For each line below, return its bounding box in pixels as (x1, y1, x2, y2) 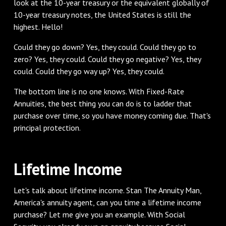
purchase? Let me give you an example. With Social (13, 209, 185, 219)
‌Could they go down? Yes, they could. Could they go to (13, 41, 196, 52)
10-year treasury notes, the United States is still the (13, 9, 191, 20)
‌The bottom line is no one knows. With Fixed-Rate (13, 86, 184, 96)
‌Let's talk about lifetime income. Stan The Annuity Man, (13, 185, 201, 195)
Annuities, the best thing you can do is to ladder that (13, 98, 192, 108)
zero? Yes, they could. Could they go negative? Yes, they (13, 53, 201, 64)
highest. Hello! (13, 21, 63, 32)
